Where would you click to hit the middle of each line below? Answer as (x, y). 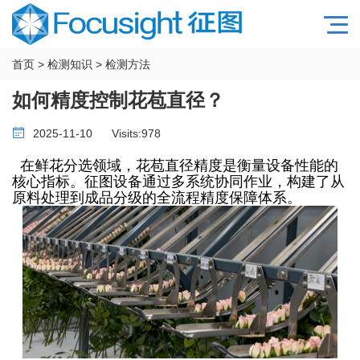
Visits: (127, 133)
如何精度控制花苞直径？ (118, 100)
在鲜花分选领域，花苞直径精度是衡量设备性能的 (175, 166)
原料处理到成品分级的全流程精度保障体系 (149, 198)
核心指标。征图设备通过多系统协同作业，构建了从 (178, 182)
